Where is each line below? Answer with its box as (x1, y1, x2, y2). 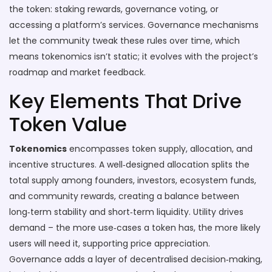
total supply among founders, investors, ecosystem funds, (9, 174, 256, 186)
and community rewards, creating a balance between (9, 190, 239, 202)
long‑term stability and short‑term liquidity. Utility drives (9, 206, 243, 218)
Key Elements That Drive (9, 87, 242, 115)
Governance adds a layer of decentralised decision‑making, (9, 253, 262, 265)
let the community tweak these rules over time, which (9, 35, 240, 47)
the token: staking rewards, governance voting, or (9, 3, 219, 15)
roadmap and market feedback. (9, 66, 146, 78)
